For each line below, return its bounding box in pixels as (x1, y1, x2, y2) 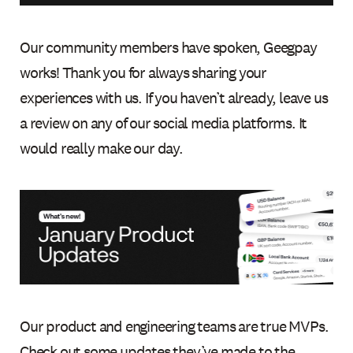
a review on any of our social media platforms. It (20, 113, 307, 134)
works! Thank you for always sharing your (20, 62, 267, 84)
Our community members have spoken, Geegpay (20, 37, 317, 58)
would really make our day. (20, 138, 183, 159)
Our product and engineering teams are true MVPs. (20, 316, 329, 337)
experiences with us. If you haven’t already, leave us (20, 87, 328, 109)
